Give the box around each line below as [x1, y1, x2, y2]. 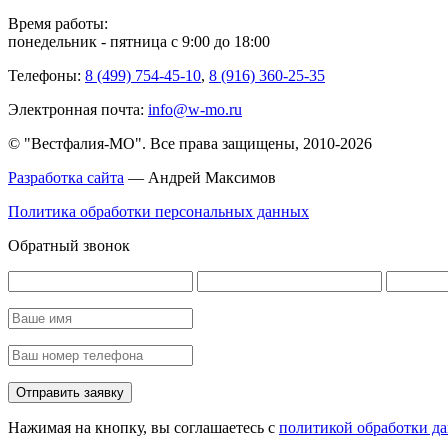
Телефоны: [8, 67, 81, 85]
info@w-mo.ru [148, 101, 242, 119]
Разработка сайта [8, 169, 124, 187]
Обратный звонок [8, 237, 130, 255]
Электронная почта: [8, 101, 148, 119]
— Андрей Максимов [124, 169, 276, 187]
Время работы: [8, 15, 108, 33]
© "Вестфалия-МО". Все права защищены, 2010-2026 [8, 135, 372, 153]
